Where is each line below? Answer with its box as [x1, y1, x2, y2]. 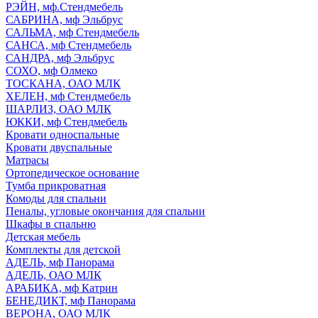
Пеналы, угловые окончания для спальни [6, 205, 205, 217]
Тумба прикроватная [6, 180, 106, 192]
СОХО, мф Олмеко [6, 65, 97, 77]
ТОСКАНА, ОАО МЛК [6, 77, 121, 89]
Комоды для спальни [6, 192, 106, 204]
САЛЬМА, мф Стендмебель [6, 26, 139, 38]
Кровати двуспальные [6, 141, 112, 153]
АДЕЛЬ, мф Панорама [6, 256, 114, 268]
